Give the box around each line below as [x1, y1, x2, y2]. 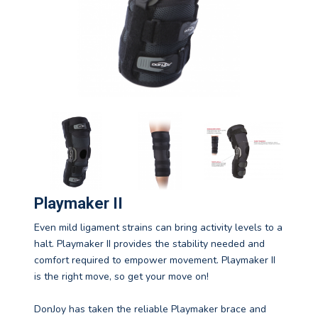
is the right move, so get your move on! [34, 270, 209, 284]
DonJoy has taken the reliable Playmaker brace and [34, 302, 266, 317]
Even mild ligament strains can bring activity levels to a [34, 221, 283, 235]
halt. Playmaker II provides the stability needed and [34, 237, 265, 251]
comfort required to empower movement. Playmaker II [34, 253, 275, 268]
